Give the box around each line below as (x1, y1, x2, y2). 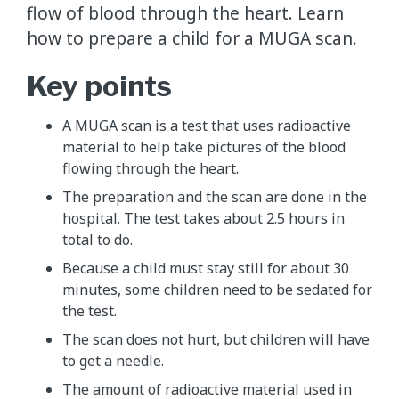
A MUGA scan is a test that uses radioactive (62, 115, 351, 135)
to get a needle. (62, 350, 164, 370)
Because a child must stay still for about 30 (62, 257, 349, 278)
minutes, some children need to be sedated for (62, 279, 372, 299)
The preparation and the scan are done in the (62, 186, 367, 207)
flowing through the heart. (62, 158, 239, 178)
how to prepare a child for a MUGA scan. (27, 25, 357, 50)
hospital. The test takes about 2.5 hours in (62, 208, 345, 228)
